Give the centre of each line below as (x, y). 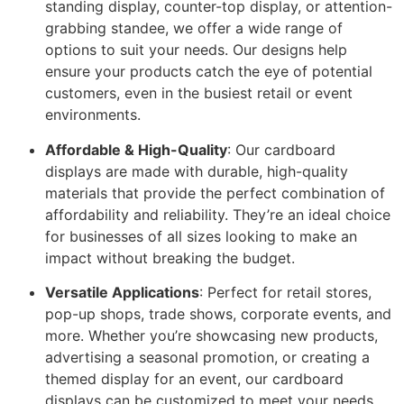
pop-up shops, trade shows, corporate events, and (218, 313)
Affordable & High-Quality (136, 149)
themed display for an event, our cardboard (194, 378)
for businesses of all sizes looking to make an (201, 236)
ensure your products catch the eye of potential (209, 72)
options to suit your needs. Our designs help (196, 50)
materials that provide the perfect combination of (215, 193)
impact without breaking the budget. (170, 257)
